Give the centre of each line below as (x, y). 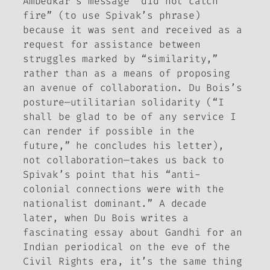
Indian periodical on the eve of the (127, 247)
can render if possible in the (109, 131)
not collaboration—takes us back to (124, 160)
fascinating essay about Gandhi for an (133, 233)
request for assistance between (112, 45)
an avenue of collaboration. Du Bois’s (133, 88)
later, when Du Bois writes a (106, 218)
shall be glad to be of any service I (130, 117)
